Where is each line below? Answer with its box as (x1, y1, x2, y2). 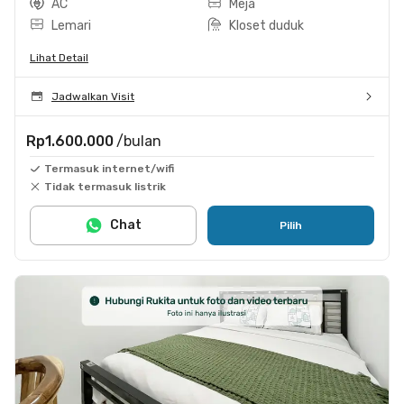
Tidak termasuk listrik (44, 179, 166, 193)
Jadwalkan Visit (51, 89, 134, 103)
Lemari (51, 17, 91, 33)
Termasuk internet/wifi (44, 161, 174, 175)
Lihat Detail (30, 50, 88, 64)
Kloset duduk (229, 17, 304, 33)
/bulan (116, 132, 161, 150)
